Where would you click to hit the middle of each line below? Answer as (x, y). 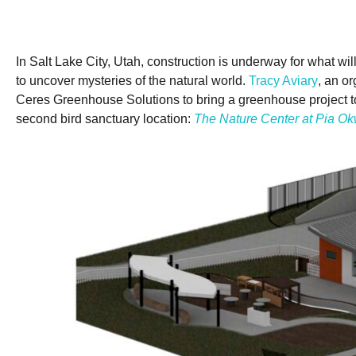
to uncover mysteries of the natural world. (132, 80)
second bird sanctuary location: (105, 118)
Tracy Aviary (283, 80)
